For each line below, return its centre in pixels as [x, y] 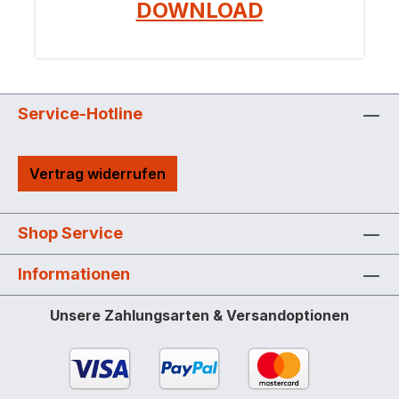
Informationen [74, 274]
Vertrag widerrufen [98, 174]
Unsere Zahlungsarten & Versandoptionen [199, 315]
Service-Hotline [80, 114]
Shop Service [70, 233]
